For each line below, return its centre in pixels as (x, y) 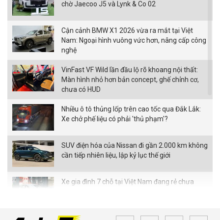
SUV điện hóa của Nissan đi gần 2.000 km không (135, 146)
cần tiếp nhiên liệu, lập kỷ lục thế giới (116, 155)
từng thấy (76, 192)
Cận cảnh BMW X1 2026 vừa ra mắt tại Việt (127, 31)
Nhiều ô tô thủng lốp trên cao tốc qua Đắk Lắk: (131, 109)
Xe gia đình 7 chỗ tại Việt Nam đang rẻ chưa (128, 182)
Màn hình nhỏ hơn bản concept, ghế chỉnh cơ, (130, 80)
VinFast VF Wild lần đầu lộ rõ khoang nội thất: (130, 70)
